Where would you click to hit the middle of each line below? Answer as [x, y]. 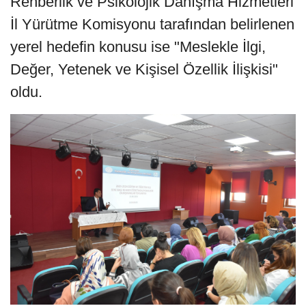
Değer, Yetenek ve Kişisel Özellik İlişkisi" [144, 70]
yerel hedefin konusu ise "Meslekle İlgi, [138, 47]
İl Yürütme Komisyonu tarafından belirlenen [152, 25]
